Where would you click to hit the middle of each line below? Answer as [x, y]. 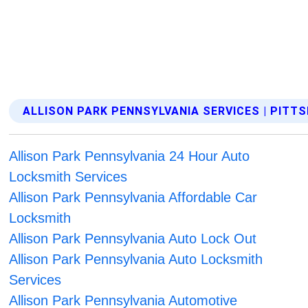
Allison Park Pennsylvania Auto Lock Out [133, 239]
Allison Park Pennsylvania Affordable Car [133, 198]
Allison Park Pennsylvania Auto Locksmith [136, 260]
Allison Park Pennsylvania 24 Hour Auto [130, 156]
